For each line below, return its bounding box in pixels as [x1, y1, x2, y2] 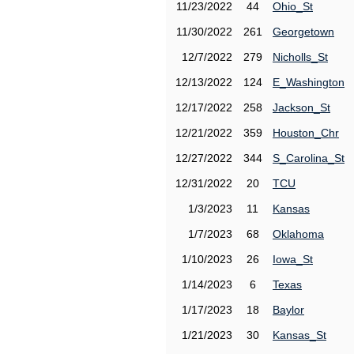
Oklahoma [273, 228, 324, 240]
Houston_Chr [273, 126, 339, 139]
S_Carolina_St [273, 152, 345, 164]
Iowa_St [273, 253, 313, 265]
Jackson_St [273, 101, 330, 114]
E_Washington [273, 76, 345, 88]
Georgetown [273, 25, 334, 38]
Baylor [273, 303, 304, 316]
